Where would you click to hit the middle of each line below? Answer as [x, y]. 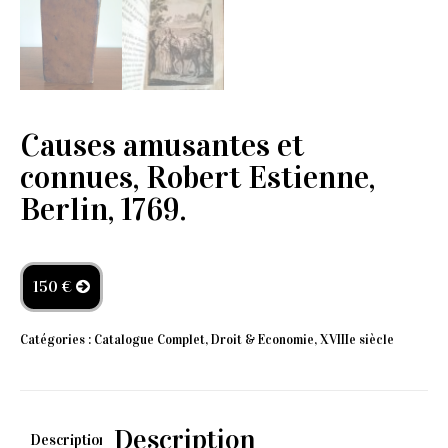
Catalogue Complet [149, 340]
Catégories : [57, 340]
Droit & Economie [262, 340]
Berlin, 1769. [103, 210]
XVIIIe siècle [357, 340]
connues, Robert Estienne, [197, 178]
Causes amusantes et [162, 146]
